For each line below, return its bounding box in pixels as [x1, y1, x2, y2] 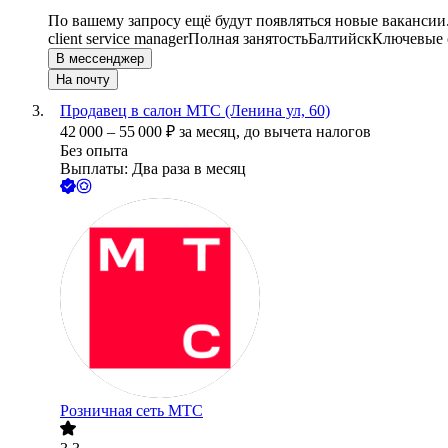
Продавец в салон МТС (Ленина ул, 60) [60, 102, 330, 120]
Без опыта [60, 142, 128, 160]
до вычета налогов [244, 123, 371, 141]
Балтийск [308, 30, 372, 48]
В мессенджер [56, 51, 144, 67]
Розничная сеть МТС [60, 402, 203, 420]
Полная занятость [188, 30, 308, 48]
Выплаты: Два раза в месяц [60, 160, 246, 178]
